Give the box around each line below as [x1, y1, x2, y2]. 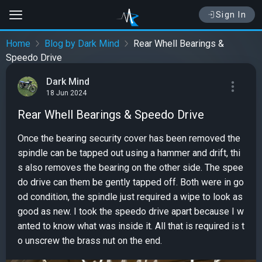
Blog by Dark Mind [44, 38, 119, 50]
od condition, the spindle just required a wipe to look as [18, 191, 243, 202]
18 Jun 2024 [46, 89, 87, 98]
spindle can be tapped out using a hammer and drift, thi [18, 147, 240, 158]
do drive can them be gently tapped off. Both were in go [18, 177, 244, 188]
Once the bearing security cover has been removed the [18, 133, 240, 144]
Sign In [215, 10, 246, 19]
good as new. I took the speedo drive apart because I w [18, 206, 244, 217]
